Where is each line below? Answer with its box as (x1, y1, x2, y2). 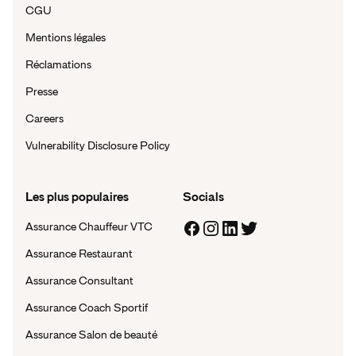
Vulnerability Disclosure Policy (25, 139, 170, 151)
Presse (25, 85, 58, 97)
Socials (183, 190, 224, 203)
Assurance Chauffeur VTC (25, 220, 153, 232)
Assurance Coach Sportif (25, 301, 148, 313)
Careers (25, 112, 64, 124)
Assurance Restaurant (25, 247, 133, 259)
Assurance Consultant (25, 274, 133, 286)
